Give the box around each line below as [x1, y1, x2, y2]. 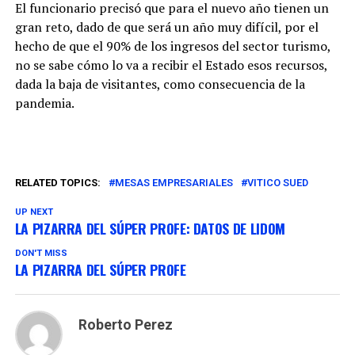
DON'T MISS [14, 248, 67, 259]
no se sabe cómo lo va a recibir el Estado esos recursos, [14, 56, 327, 74]
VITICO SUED [246, 177, 308, 189]
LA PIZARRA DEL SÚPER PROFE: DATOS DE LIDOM [14, 218, 285, 239]
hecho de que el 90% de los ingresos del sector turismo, [14, 37, 330, 55]
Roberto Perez [78, 317, 173, 334]
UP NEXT [14, 207, 53, 218]
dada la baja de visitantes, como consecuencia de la [14, 75, 305, 94]
